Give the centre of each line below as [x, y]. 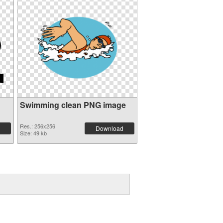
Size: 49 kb [33, 133]
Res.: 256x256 [37, 126]
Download [109, 128]
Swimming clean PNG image [73, 105]
